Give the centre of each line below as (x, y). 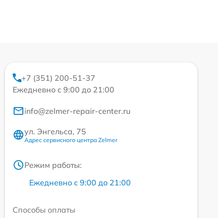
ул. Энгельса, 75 (55, 131)
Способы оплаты (44, 209)
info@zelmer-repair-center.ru (77, 111)
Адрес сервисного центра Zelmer (71, 140)
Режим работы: (53, 165)
